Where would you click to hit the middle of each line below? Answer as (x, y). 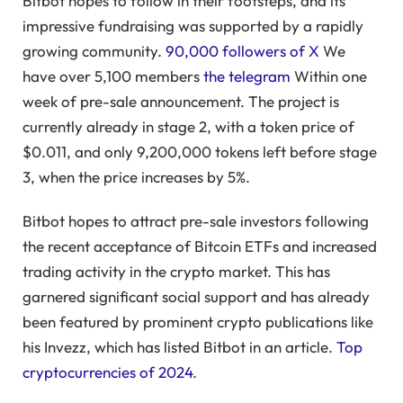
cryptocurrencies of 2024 (107, 372)
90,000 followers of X (242, 51)
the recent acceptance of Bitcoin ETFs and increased (200, 246)
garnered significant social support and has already (196, 296)
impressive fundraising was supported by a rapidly (193, 26)
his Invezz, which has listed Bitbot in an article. (179, 346)
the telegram (247, 76)
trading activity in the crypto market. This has (176, 271)
